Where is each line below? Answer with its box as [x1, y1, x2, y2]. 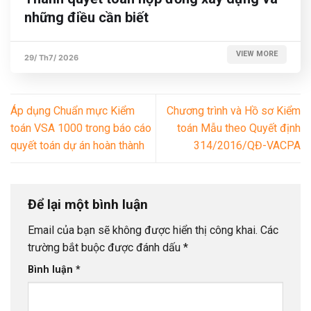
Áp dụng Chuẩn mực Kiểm [10, 104, 135, 118]
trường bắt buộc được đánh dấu [28, 241, 183, 255]
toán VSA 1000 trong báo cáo [10, 121, 151, 135]
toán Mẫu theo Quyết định [177, 121, 301, 135]
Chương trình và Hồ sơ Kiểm [167, 104, 301, 118]
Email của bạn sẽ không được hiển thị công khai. [28, 224, 258, 237]
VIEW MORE [235, 49, 278, 59]
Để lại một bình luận [28, 196, 151, 212]
